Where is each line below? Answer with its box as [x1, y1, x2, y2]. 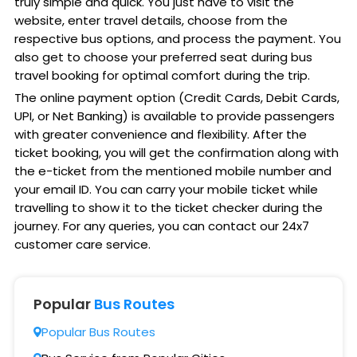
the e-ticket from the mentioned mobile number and [14, 163, 331, 180]
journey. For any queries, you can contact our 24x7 [14, 218, 309, 235]
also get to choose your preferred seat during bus [14, 49, 312, 66]
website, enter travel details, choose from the [14, 12, 288, 29]
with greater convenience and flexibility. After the [14, 126, 307, 143]
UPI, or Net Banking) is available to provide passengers [14, 108, 335, 125]
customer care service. [14, 236, 151, 253]
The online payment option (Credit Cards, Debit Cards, [14, 89, 339, 107]
